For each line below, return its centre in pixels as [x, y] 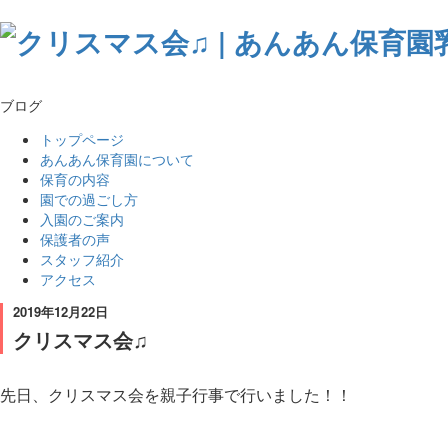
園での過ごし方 [89, 198]
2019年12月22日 [60, 311]
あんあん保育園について [117, 158]
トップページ [82, 138]
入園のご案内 [82, 218]
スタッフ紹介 [82, 258]
